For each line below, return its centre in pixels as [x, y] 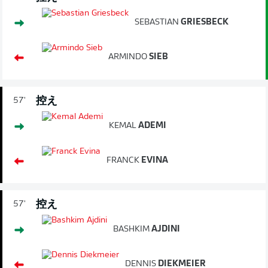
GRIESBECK [204, 22]
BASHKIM [131, 229]
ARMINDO [128, 57]
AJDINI [165, 229]
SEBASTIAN [157, 22]
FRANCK [123, 160]
